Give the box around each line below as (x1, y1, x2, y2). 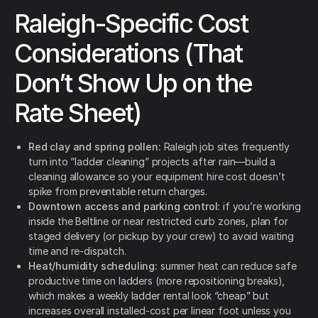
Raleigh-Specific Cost (14, 8, 248, 40)
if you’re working (220, 200, 301, 213)
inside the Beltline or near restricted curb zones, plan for (28, 215, 288, 228)
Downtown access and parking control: (28, 200, 221, 213)
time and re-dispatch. (28, 245, 126, 258)
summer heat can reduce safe (158, 260, 297, 273)
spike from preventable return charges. (28, 185, 207, 198)
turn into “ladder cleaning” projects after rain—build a (28, 155, 276, 168)
